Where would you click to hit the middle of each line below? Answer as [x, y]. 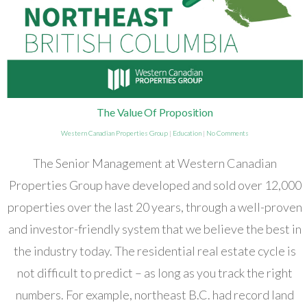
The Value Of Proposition [155, 112]
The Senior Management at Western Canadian [155, 163]
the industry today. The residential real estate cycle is [155, 250]
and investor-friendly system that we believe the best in [155, 229]
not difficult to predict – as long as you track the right [155, 272]
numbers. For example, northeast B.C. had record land [155, 294]
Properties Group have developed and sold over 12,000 [155, 185]
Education [187, 133]
